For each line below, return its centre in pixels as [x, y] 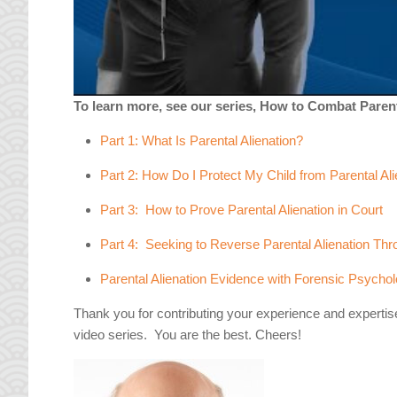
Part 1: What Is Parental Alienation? [202, 141]
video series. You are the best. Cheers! [188, 335]
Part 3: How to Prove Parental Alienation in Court [242, 210]
